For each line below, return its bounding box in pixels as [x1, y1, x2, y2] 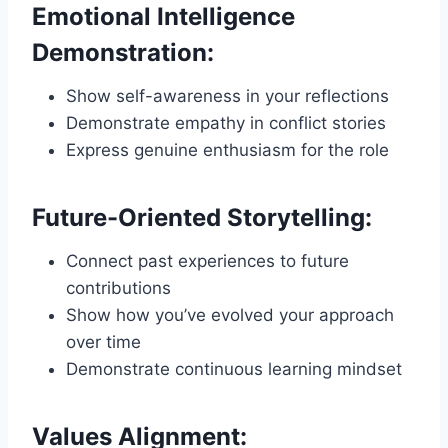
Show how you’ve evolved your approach [66, 304, 394, 325]
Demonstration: [32, 37, 214, 67]
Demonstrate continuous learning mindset [66, 358, 402, 379]
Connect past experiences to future [66, 250, 349, 271]
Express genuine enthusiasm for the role [66, 139, 389, 160]
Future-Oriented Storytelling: [32, 202, 372, 232]
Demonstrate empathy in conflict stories [66, 112, 386, 133]
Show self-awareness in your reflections [66, 85, 389, 106]
